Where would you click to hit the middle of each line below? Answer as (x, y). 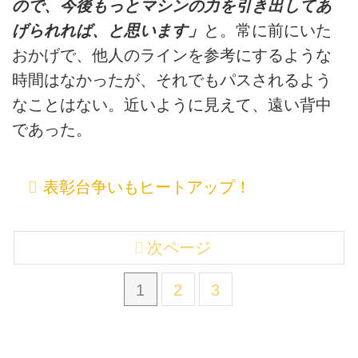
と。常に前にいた (268, 30)
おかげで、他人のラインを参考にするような (172, 55)
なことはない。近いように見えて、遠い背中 (172, 104)
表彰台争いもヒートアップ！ (147, 187)
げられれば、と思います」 (108, 30)
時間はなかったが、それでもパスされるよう (172, 80)
